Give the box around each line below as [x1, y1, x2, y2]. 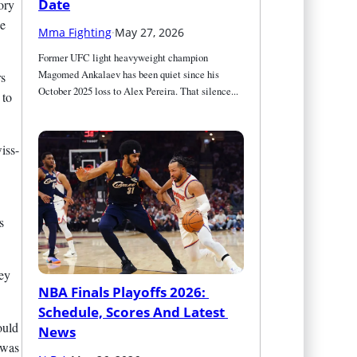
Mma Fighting [38, 24, 112, 40]
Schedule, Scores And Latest [38, 302, 226, 321]
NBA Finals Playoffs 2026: [38, 282, 206, 301]
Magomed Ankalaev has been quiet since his [38, 66, 220, 81]
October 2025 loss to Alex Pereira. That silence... [38, 83, 239, 98]
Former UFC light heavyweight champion [38, 49, 209, 65]
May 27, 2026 [115, 24, 185, 40]
